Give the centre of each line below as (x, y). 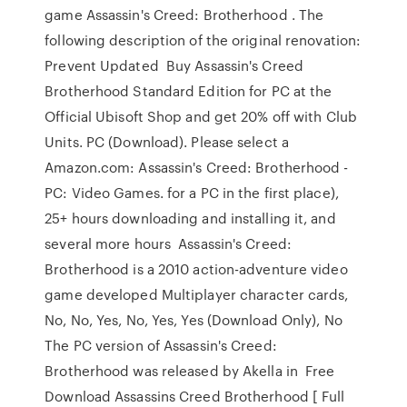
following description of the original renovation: (203, 40)
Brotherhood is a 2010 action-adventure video (196, 269)
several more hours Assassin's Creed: (168, 243)
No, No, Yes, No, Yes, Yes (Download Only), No (194, 320)
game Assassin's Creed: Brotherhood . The (184, 15)
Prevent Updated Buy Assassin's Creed (174, 65)
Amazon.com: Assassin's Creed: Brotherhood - (197, 167)
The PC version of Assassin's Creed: (161, 345)
